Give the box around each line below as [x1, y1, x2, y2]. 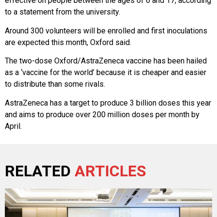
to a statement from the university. [5, 7, 120, 17]
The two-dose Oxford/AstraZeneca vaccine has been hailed [5, 56, 207, 66]
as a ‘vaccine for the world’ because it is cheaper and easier [5, 68, 206, 77]
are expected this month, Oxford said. [5, 37, 131, 47]
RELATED [5, 162, 75, 180]
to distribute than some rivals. [5, 79, 105, 89]
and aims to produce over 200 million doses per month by [5, 109, 200, 119]
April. [5, 121, 22, 131]
